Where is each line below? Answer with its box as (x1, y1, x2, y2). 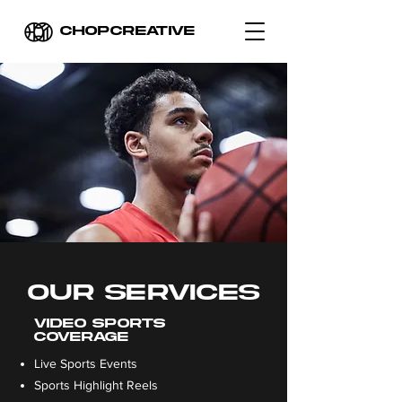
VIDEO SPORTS (34, 317, 165, 330)
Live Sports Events (34, 356, 137, 371)
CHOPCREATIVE (60, 24, 195, 38)
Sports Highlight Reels (34, 378, 158, 392)
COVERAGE (34, 330, 128, 344)
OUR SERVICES (28, 281, 259, 304)
